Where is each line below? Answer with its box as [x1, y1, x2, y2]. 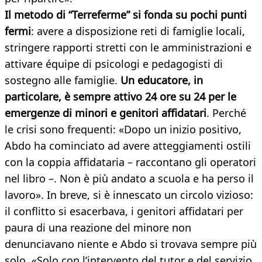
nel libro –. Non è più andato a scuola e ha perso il [5, 171, 254, 186]
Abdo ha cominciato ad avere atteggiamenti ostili [5, 139, 251, 153]
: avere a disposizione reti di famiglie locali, [31, 24, 245, 39]
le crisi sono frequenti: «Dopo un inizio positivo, [5, 122, 242, 137]
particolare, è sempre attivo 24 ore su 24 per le [5, 89, 236, 104]
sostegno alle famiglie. [5, 73, 120, 88]
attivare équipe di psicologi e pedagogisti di [5, 57, 223, 71]
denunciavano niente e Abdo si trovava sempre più [5, 237, 257, 251]
